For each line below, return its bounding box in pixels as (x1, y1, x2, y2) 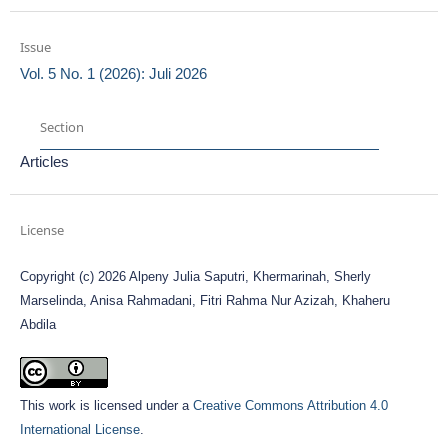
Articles (19, 152, 69, 170)
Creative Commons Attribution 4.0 (192, 398, 388, 414)
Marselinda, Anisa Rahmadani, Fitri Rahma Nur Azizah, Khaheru (19, 293, 390, 308)
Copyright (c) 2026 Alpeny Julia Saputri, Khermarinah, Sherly (19, 269, 371, 284)
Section (39, 118, 84, 137)
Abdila (19, 317, 56, 332)
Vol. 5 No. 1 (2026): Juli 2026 (19, 64, 207, 82)
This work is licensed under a (19, 398, 193, 414)
